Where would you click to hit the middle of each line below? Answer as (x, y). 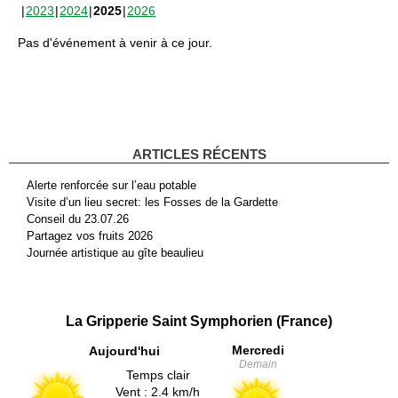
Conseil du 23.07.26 (78, 219)
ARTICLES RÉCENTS (199, 154)
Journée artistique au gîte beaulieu (115, 252)
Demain (258, 364)
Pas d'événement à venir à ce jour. (115, 42)
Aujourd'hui (124, 350)
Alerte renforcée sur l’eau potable (111, 185)
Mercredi (258, 350)
